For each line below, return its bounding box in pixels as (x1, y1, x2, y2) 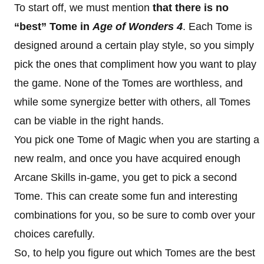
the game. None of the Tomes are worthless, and (14, 77, 243, 89)
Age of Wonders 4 (93, 21, 183, 32)
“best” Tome (14, 21, 77, 32)
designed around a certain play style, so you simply (14, 39, 254, 51)
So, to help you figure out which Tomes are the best (14, 247, 255, 259)
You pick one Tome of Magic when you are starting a (14, 134, 259, 146)
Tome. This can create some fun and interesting (14, 190, 237, 202)
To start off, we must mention (14, 2, 153, 14)
